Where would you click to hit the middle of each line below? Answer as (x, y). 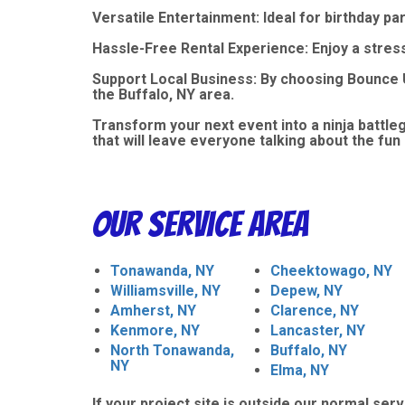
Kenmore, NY (155, 330)
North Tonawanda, (172, 350)
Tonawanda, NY (162, 270)
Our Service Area (200, 224)
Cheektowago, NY (331, 270)
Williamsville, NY (165, 290)
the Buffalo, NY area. (163, 94)
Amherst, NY (153, 310)
